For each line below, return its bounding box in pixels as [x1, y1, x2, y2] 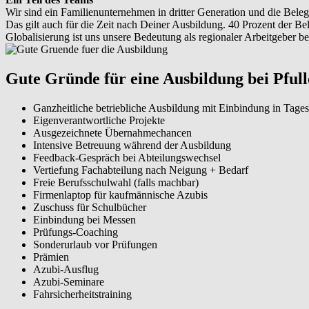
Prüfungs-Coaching [33, 226, 118, 238]
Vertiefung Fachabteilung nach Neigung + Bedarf [33, 163, 248, 176]
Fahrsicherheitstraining [33, 288, 132, 300]
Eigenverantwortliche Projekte [33, 114, 165, 126]
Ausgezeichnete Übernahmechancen [33, 126, 192, 139]
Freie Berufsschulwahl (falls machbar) [33, 176, 199, 188]
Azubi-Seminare [33, 275, 104, 288]
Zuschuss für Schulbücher [33, 201, 146, 213]
